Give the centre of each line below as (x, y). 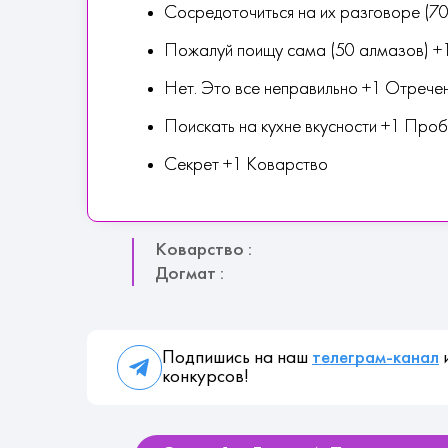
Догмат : (189, 274)
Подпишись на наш (237, 357)
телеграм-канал (375, 357)
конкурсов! (205, 376)
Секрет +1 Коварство (246, 165)
